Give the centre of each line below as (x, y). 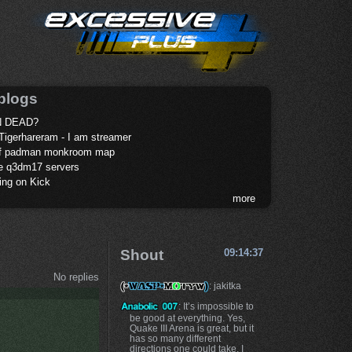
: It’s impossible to (216, 306)
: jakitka (225, 285)
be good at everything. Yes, (187, 318)
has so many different (175, 339)
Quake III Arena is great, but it (191, 328)
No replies (76, 277)
